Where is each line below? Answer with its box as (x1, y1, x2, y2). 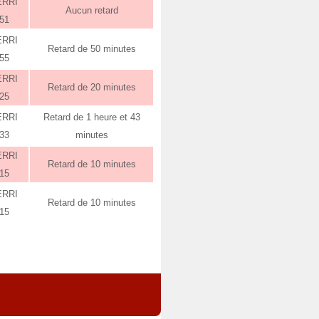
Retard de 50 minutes (47, 43, 136, 54)
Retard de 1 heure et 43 (43, 112, 140, 122)
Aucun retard (65, 5, 118, 16)
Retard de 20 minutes (47, 82, 136, 93)
